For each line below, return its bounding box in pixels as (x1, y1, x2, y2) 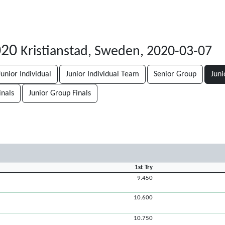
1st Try (135, 164, 153, 171)
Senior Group (154, 70, 196, 78)
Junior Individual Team (66, 70, 139, 78)
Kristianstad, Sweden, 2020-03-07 (21, 45, 212, 59)
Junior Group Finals (29, 89, 91, 97)
